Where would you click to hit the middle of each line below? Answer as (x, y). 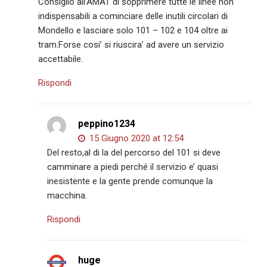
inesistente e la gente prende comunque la (130, 181)
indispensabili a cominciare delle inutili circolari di (133, 16)
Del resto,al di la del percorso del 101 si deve (134, 153)
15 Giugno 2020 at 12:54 (136, 139)
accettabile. (61, 59)
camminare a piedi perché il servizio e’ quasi (133, 167)
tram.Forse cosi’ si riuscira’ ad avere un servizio (131, 45)
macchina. (67, 196)
